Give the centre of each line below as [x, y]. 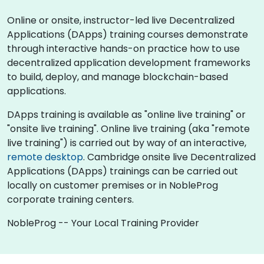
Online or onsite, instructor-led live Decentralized [121, 20]
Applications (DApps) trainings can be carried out [123, 171]
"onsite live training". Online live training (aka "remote [128, 128]
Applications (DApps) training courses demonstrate [128, 34]
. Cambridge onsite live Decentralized [169, 157]
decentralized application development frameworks [129, 62]
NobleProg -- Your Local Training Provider [103, 223]
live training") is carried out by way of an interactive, [127, 143]
